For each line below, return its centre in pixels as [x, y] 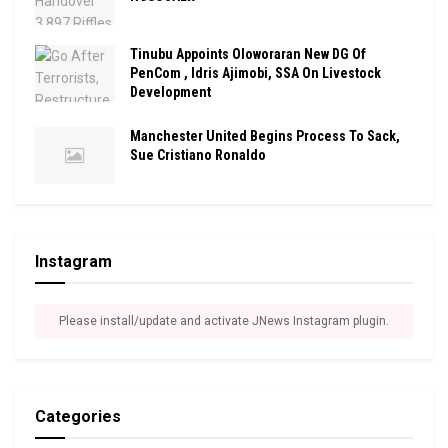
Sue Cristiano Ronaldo [198, 155]
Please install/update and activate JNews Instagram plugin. [224, 321]
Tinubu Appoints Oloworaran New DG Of [248, 54]
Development [170, 92]
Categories [78, 417]
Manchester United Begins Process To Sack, [265, 136]
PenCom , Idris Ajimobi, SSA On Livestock [255, 73]
